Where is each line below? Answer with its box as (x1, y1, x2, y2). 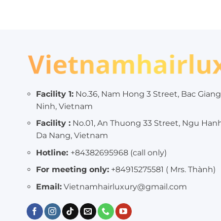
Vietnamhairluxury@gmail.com (61, 182, 187, 191)
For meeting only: (36, 165, 109, 175)
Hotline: (36, 147, 68, 157)
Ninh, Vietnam (36, 101, 93, 111)
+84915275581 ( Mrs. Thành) (109, 165, 216, 175)
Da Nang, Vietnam (36, 131, 108, 141)
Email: (36, 182, 62, 191)
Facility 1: (36, 89, 74, 99)
